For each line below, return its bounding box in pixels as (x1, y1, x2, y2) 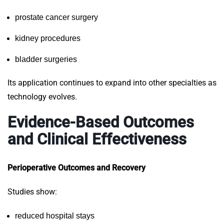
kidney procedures (15, 34, 80, 43)
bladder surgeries (15, 55, 77, 64)
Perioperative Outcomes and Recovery (7, 163, 145, 173)
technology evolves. (7, 92, 77, 102)
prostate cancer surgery (15, 13, 98, 22)
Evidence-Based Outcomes (7, 113, 194, 132)
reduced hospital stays (15, 211, 94, 220)
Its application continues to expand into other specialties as (7, 78, 216, 88)
